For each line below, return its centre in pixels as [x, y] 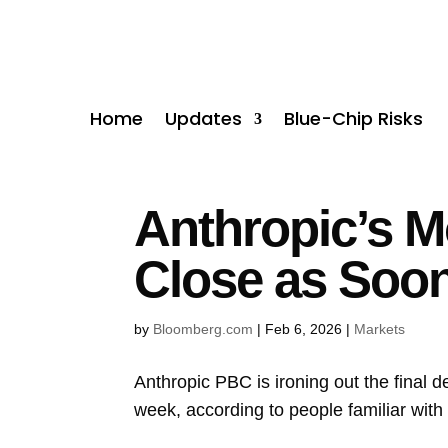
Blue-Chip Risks [354, 118]
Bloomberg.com [203, 328]
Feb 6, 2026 [304, 328]
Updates [204, 118]
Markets [380, 328]
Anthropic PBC [193, 381]
